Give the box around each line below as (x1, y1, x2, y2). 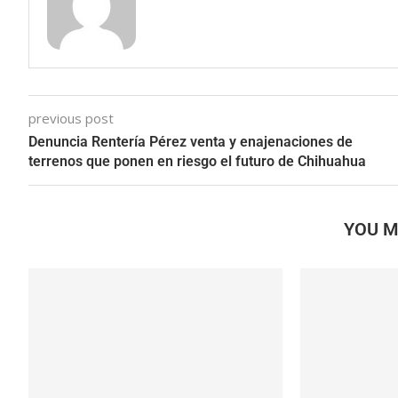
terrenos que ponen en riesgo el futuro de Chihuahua (28, 153, 366, 170)
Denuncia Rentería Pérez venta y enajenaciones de (28, 133, 353, 150)
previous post (28, 109, 114, 127)
